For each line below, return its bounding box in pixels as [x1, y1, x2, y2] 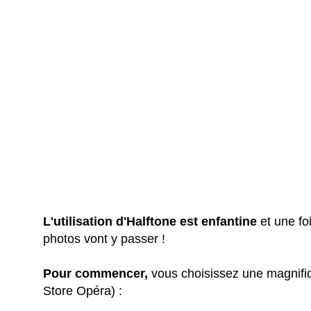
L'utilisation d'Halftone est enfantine [43, 214, 258, 228]
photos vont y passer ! [43, 231, 166, 246]
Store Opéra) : [43, 283, 123, 298]
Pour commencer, [43, 266, 149, 280]
